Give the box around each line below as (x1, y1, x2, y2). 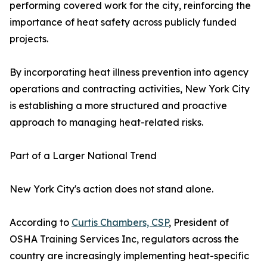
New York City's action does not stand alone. (10, 183, 213, 195)
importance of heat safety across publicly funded (10, 16, 237, 29)
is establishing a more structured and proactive (10, 100, 227, 112)
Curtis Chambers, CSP (72, 216, 169, 229)
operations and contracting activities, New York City (10, 83, 250, 95)
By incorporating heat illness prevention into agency (10, 66, 249, 79)
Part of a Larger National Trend (10, 150, 157, 162)
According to (10, 216, 72, 229)
